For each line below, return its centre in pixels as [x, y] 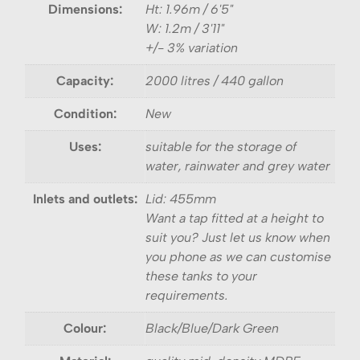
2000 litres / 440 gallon [215, 80]
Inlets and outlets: [85, 198]
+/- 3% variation [192, 47]
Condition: [85, 113]
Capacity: [85, 80]
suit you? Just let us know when [238, 237]
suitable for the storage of [221, 146]
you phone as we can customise [238, 256]
